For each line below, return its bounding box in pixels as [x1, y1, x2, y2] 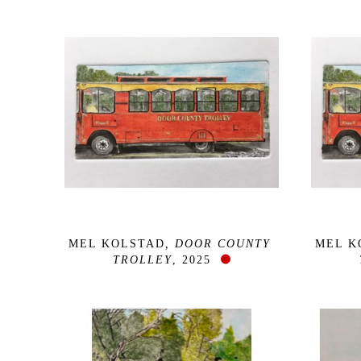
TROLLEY [113, 253, 172, 266]
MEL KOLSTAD [68, 237, 165, 250]
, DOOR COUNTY [164, 237, 271, 250]
